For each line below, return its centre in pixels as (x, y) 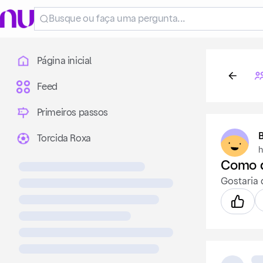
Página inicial (64, 61)
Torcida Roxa (64, 139)
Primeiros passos (73, 113)
